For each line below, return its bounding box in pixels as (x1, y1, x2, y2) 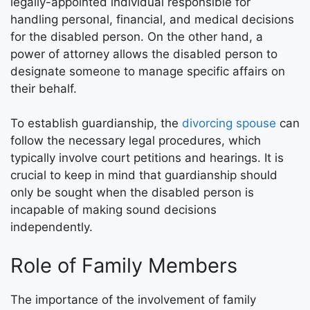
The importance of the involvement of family (10, 292, 256, 307)
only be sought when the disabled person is (10, 185, 254, 200)
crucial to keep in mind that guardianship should (10, 168, 277, 183)
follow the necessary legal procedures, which (10, 134, 261, 148)
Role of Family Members (10, 253, 237, 277)
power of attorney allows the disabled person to (10, 46, 277, 61)
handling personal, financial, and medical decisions (10, 12, 294, 26)
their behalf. (10, 81, 77, 95)
